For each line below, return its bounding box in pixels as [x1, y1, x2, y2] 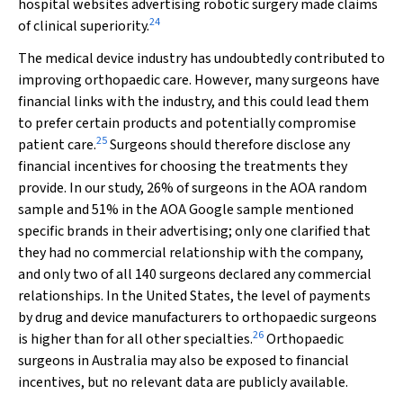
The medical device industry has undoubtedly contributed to [18, 49, 385, 68]
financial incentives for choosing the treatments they [18, 157, 347, 176]
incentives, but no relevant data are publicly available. [18, 372, 348, 392]
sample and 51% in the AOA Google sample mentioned [18, 200, 354, 219]
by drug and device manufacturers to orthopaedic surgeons [18, 308, 377, 327]
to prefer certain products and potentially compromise [18, 113, 356, 133]
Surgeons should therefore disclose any [107, 135, 350, 155]
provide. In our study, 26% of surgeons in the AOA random [18, 178, 367, 198]
